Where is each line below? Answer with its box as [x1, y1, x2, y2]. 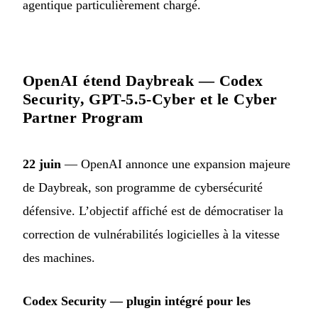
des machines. [23, 251, 95, 265]
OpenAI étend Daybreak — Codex [23, 72, 263, 90]
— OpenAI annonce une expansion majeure [61, 157, 290, 172]
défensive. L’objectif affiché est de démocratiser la [23, 204, 283, 219]
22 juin [23, 157, 61, 172]
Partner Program [23, 109, 143, 127]
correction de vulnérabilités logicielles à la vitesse [23, 227, 280, 242]
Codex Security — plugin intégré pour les [23, 294, 251, 309]
